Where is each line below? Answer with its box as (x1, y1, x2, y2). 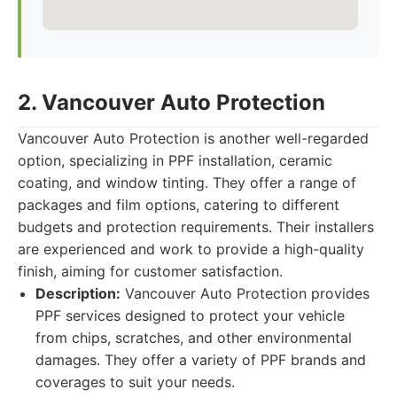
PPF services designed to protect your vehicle (35, 307, 345, 324)
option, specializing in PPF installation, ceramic (18, 152, 332, 169)
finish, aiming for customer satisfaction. (18, 262, 283, 280)
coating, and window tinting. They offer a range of (18, 174, 356, 191)
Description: (35, 284, 121, 302)
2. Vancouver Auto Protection (18, 90, 325, 115)
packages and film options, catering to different (18, 196, 339, 214)
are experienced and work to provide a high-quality (18, 240, 364, 258)
